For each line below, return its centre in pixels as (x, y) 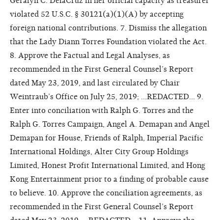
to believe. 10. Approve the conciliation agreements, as (106, 193)
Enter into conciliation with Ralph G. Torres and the (102, 110)
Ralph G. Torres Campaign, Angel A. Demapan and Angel (110, 124)
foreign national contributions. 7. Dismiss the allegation (108, 28)
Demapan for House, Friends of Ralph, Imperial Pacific (107, 138)
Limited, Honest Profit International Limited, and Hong (108, 165)
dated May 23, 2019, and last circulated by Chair (95, 83)
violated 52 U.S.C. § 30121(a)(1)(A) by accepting (97, 14)
